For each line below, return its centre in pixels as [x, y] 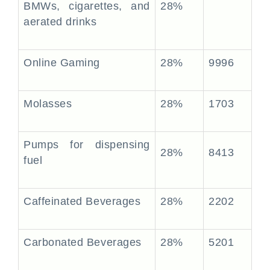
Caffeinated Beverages [82, 201]
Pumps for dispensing [87, 145]
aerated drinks [60, 22]
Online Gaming [62, 63]
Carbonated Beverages [83, 242]
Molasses [48, 104]
